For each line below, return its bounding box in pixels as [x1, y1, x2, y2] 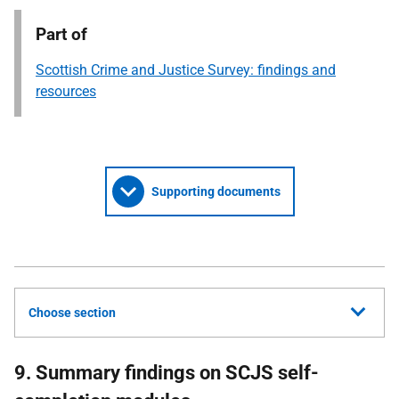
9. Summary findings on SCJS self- [14, 362, 319, 384]
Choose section [28, 305, 116, 320]
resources [36, 83, 96, 100]
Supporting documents [151, 184, 281, 199]
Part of [36, 24, 87, 45]
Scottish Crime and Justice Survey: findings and [36, 61, 336, 78]
